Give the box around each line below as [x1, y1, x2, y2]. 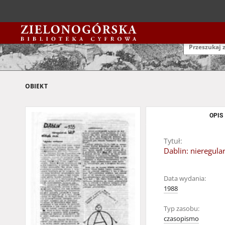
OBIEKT [25, 82, 48, 90]
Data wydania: [164, 174, 206, 183]
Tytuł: [164, 136, 182, 146]
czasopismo [164, 214, 199, 223]
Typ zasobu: [164, 204, 199, 213]
